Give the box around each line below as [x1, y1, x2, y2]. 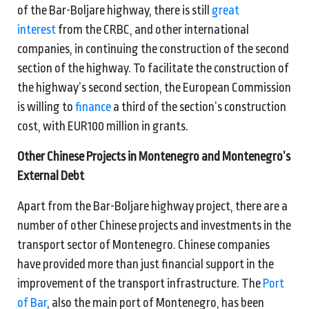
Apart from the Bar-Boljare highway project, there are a [17, 199, 288, 213]
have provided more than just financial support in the [17, 257, 274, 271]
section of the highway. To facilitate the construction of [17, 61, 289, 75]
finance [75, 99, 111, 114]
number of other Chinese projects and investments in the [17, 218, 291, 232]
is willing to [17, 99, 75, 114]
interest [17, 22, 56, 37]
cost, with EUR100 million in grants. [17, 119, 188, 133]
